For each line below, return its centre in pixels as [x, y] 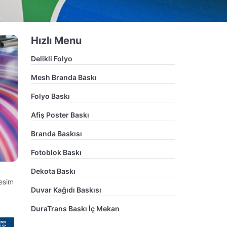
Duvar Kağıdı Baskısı [66, 190]
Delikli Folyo [52, 59]
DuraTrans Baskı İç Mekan [75, 209]
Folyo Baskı [50, 96]
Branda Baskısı [56, 134]
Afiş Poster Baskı [60, 115]
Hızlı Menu [56, 41]
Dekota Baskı [53, 171]
